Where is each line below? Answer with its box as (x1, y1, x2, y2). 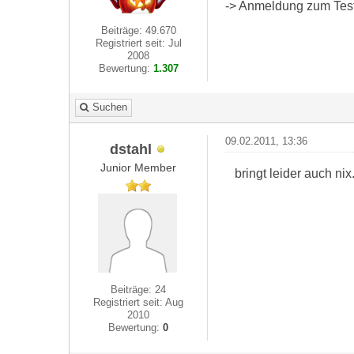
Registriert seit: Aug (93, 296, 184, 308)
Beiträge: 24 (111, 284, 167, 296)
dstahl (109, 140, 152, 157)
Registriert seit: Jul (95, 37, 182, 49)
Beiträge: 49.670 (100, 24, 176, 36)
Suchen (92, 101, 127, 113)
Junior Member (100, 161, 177, 174)
